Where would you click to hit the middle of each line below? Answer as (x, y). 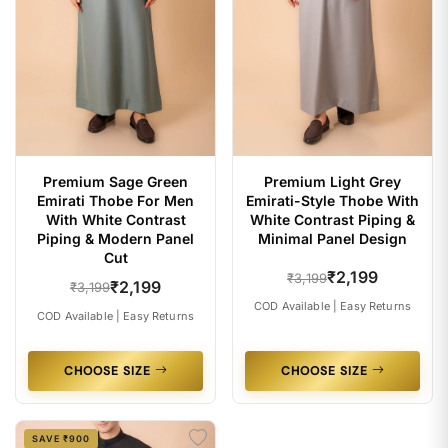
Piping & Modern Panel (115, 238)
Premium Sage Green (115, 181)
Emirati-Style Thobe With (332, 200)
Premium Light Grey (332, 181)
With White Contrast (115, 219)
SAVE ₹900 (61, 438)
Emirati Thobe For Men (115, 200)
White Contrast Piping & (332, 219)
